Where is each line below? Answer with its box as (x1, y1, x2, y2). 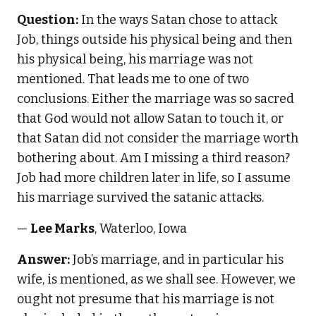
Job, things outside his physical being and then (17, 31, 292, 47)
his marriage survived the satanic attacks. (17, 189, 264, 205)
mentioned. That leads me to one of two (17, 71, 249, 87)
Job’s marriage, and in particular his (70, 251, 284, 267)
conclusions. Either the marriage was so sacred (17, 90, 294, 107)
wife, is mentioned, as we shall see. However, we (17, 271, 296, 287)
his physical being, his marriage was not (17, 51, 253, 67)
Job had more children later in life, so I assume (17, 169, 291, 186)
